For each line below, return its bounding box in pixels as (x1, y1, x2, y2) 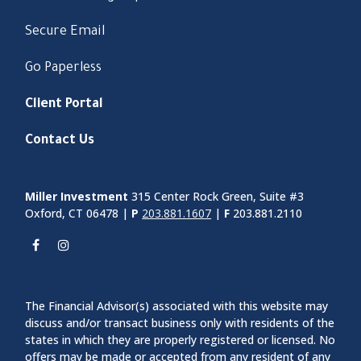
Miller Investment (25, 189, 129, 205)
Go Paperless (25, 61, 102, 77)
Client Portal (25, 98, 104, 113)
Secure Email (25, 25, 106, 40)
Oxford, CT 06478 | (25, 205, 132, 222)
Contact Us (25, 134, 95, 149)
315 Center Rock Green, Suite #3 (128, 189, 305, 205)
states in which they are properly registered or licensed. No (25, 332, 336, 348)
